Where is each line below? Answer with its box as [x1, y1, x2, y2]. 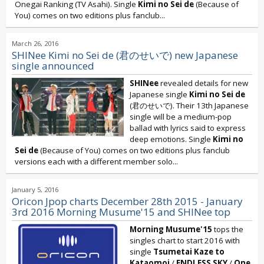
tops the [212, 224, 243, 235]
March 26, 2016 [12, 39, 58, 48]
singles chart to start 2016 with [130, 235, 240, 246]
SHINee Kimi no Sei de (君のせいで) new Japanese [12, 48, 238, 62]
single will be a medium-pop [130, 111, 232, 122]
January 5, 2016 [12, 185, 58, 194]
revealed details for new [159, 78, 248, 88]
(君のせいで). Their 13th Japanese [130, 100, 249, 111]
